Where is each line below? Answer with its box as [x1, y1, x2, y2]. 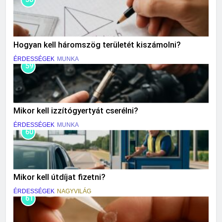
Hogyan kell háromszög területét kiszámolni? [13, 40, 181, 50]
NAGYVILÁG [57, 188, 91, 195]
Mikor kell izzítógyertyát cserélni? [13, 106, 138, 116]
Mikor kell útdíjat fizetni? [13, 172, 106, 182]
